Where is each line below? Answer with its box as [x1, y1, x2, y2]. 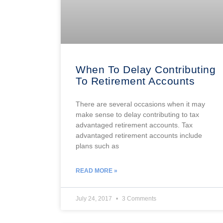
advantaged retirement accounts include [76, 131, 202, 139]
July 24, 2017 [76, 195, 113, 202]
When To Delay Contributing [76, 63, 216, 75]
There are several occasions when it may [76, 100, 205, 108]
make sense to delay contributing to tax [76, 110, 199, 118]
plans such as [76, 141, 119, 150]
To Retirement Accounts [76, 75, 195, 87]
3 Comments [120, 195, 156, 202]
